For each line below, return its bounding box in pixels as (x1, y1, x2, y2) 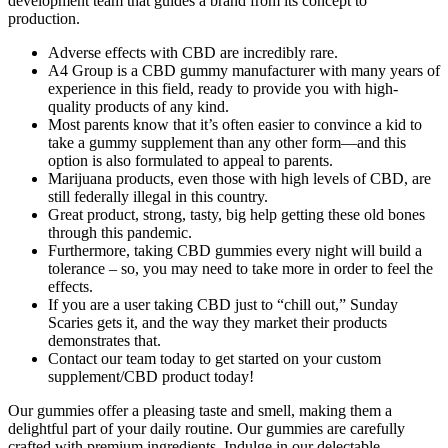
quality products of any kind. (48, 97, 229, 115)
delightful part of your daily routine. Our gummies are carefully (8, 419, 405, 437)
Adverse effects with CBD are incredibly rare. (48, 43, 338, 61)
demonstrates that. (48, 331, 161, 349)
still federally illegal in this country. (48, 187, 268, 205)
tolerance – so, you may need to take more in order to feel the (48, 259, 433, 277)
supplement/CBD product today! (48, 367, 254, 385)
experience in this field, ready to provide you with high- (48, 79, 398, 97)
